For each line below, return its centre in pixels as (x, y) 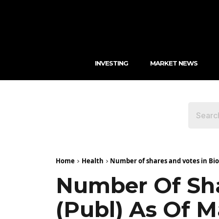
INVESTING (111, 63)
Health (93, 161)
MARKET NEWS (174, 63)
